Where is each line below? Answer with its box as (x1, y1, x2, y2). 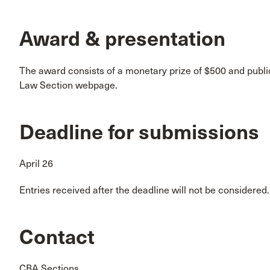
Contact (19, 224, 95, 250)
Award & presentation (19, 27, 225, 52)
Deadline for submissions (19, 119, 259, 145)
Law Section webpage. (19, 79, 118, 91)
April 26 (19, 157, 53, 169)
